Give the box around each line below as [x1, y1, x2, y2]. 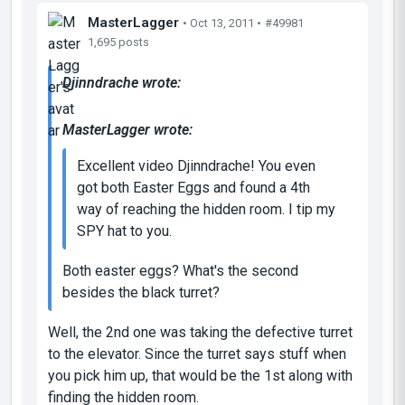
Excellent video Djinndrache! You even [77, 156, 316, 174]
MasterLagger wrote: [62, 120, 193, 138]
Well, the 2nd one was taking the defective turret [48, 323, 353, 341]
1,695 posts [88, 34, 149, 49]
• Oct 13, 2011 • [183, 15, 261, 30]
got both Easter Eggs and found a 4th [77, 178, 310, 196]
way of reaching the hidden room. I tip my [77, 200, 335, 218]
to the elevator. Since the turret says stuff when [48, 344, 346, 363]
